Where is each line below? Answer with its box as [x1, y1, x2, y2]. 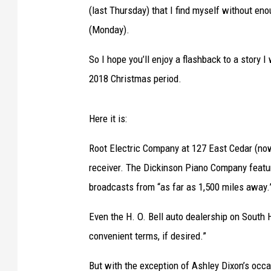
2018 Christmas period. [89, 73, 181, 85]
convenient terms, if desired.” [89, 230, 206, 243]
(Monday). [89, 24, 129, 36]
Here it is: [89, 113, 127, 125]
